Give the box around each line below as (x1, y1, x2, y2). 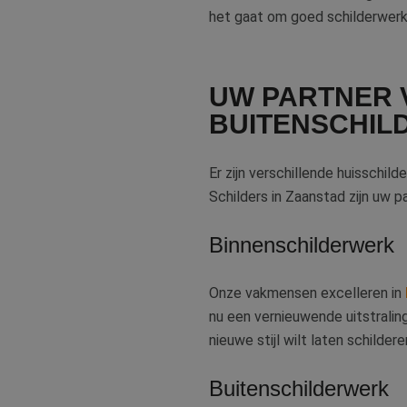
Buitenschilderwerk (209, 376, 389, 401)
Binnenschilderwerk (209, 233, 394, 257)
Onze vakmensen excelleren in (209, 284, 405, 302)
